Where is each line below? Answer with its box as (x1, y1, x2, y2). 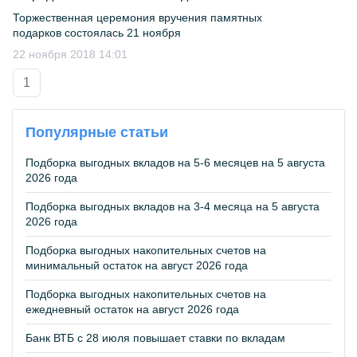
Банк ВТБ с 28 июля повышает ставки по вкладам (25, 331, 285, 344)
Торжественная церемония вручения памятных (13, 11, 262, 24)
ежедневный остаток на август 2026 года (25, 303, 239, 316)
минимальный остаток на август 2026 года (25, 259, 248, 272)
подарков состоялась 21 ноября (13, 26, 181, 39)
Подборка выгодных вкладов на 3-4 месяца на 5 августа (25, 200, 320, 213)
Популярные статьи (25, 124, 168, 140)
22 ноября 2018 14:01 (13, 48, 127, 61)
